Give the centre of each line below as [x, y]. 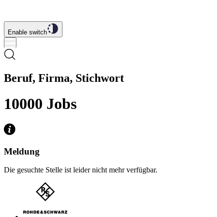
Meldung [22, 151]
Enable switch [27, 32]
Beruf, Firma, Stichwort [64, 78]
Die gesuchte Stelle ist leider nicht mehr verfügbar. [81, 170]
